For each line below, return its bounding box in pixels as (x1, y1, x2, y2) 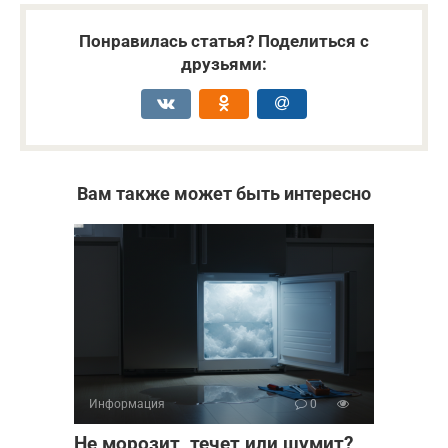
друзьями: (181, 54, 267, 75)
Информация (89, 397, 165, 412)
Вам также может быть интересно (77, 183, 371, 205)
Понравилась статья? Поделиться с (79, 31, 369, 52)
